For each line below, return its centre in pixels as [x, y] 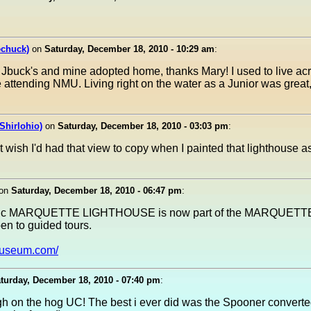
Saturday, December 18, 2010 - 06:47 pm [96, 191]
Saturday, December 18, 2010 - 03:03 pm [143, 126]
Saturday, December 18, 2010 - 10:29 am [129, 49]
